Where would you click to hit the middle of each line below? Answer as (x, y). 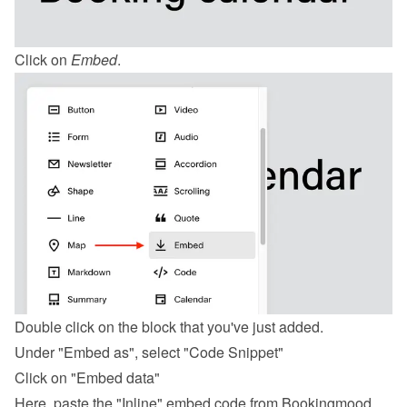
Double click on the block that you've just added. (169, 327)
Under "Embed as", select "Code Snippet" (149, 352)
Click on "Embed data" (87, 378)
